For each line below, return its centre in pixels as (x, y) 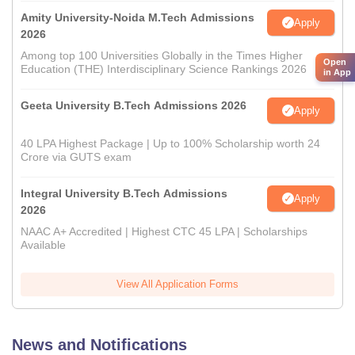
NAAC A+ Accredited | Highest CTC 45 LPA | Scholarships (164, 232)
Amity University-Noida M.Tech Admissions (137, 18)
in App (337, 72)
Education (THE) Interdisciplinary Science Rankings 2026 (164, 69)
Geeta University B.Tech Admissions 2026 (134, 106)
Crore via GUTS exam (76, 157)
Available (43, 245)
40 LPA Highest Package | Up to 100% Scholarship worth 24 (170, 144)
